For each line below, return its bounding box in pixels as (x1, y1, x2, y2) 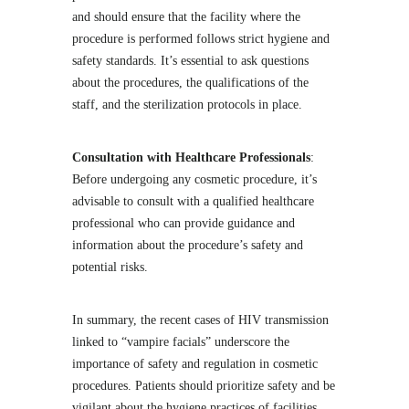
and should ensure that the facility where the (72, 10, 300, 24)
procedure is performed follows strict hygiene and (72, 32, 330, 46)
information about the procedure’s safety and (72, 238, 303, 252)
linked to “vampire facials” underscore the (72, 335, 289, 349)
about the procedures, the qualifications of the (72, 76, 309, 89)
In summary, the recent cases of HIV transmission (72, 313, 329, 327)
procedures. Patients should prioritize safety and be (72, 379, 335, 393)
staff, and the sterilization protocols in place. (72, 98, 302, 111)
